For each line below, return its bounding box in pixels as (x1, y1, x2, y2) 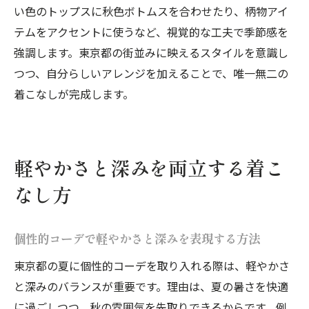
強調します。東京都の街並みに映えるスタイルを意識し (14, 43, 288, 61)
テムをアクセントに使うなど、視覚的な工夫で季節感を (14, 23, 288, 40)
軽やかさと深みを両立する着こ (14, 156, 284, 181)
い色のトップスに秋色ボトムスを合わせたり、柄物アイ (14, 2, 288, 19)
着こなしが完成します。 (14, 85, 134, 102)
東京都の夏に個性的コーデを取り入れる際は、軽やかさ (14, 257, 290, 274)
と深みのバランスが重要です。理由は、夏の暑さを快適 (14, 277, 288, 295)
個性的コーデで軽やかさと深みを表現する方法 (14, 230, 260, 247)
